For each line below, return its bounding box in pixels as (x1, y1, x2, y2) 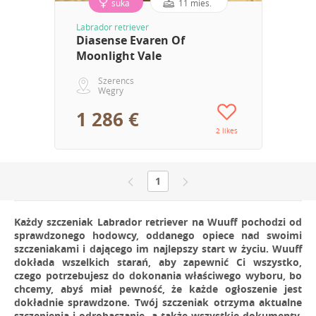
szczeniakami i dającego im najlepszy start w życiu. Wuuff (14, 241, 302, 255)
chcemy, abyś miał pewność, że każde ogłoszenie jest (14, 281, 302, 296)
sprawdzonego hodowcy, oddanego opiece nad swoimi (14, 228, 302, 242)
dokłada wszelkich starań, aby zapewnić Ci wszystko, (14, 255, 302, 269)
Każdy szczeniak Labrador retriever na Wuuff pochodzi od (14, 214, 302, 229)
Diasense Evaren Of (75, 32, 185, 49)
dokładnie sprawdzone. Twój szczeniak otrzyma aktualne (14, 295, 302, 309)
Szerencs (97, 75, 134, 87)
